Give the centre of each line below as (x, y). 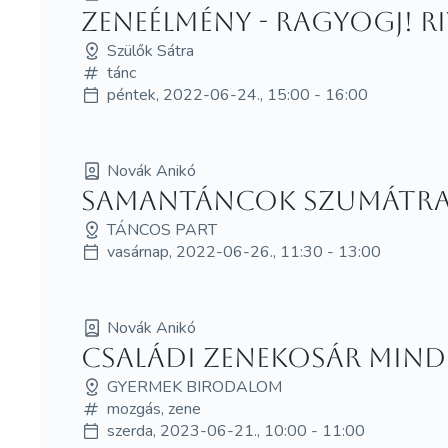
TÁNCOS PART (161, 229)
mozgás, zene (153, 408)
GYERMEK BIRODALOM (194, 386)
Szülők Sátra (150, 51)
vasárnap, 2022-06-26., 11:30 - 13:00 (243, 251)
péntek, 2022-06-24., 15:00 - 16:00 (237, 95)
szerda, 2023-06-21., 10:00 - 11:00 (235, 430)
